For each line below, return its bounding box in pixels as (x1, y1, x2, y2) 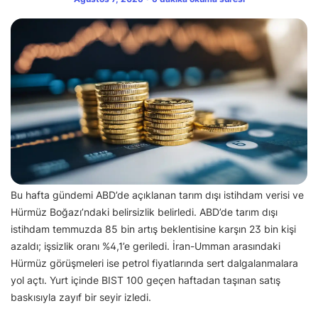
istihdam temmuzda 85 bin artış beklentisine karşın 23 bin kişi (11, 223, 296, 236)
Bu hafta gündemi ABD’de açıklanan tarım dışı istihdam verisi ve (11, 189, 304, 202)
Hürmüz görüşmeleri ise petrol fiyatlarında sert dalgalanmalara (11, 257, 298, 270)
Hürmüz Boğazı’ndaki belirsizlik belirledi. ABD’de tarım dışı (11, 206, 278, 219)
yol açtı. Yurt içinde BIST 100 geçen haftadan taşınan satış (11, 274, 280, 287)
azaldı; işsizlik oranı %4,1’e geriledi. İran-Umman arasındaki (11, 240, 280, 253)
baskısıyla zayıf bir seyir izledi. (11, 291, 151, 304)
